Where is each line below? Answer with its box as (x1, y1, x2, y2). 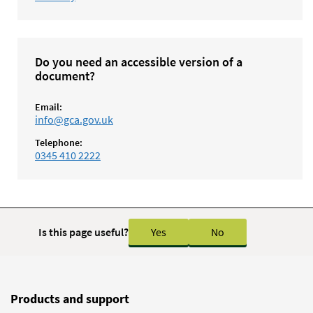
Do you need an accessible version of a (35, 53, 242, 70)
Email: (35, 100, 62, 113)
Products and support (10, 290, 129, 307)
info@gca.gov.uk (35, 112, 113, 126)
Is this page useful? (38, 224, 129, 239)
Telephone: (35, 136, 82, 149)
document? (35, 67, 95, 84)
